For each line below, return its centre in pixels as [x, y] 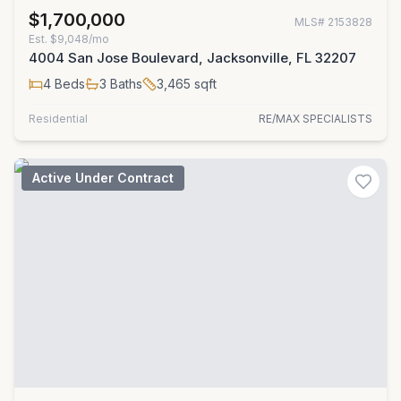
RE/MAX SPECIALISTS [316, 119]
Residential [58, 119]
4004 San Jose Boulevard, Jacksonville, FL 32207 [192, 58]
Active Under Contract [103, 178]
